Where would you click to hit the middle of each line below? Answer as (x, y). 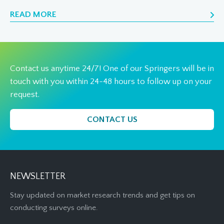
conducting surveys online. (54, 208)
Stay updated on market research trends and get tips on (102, 195)
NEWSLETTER (38, 177)
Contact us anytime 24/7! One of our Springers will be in (112, 69)
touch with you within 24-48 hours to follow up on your (111, 82)
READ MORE (33, 15)
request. (25, 95)
